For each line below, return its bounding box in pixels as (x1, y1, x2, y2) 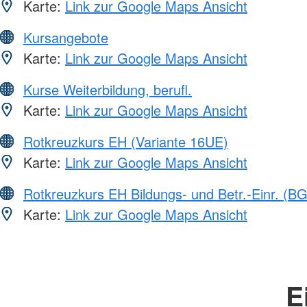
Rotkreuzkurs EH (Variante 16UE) (23, 132, 228, 152)
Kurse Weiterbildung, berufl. (23, 79, 192, 100)
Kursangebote (23, 27, 108, 48)
